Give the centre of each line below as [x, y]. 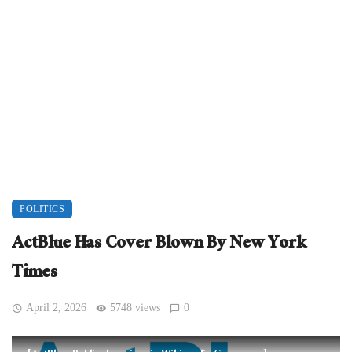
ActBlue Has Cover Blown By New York [159, 245]
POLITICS [42, 209]
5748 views [136, 308]
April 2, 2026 [57, 308]
